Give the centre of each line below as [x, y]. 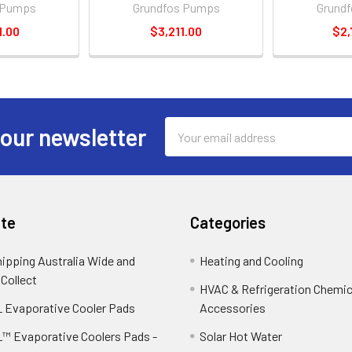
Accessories [233, 308]
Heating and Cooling [251, 260]
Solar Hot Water [241, 336]
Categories [228, 222]
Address [186, 145]
